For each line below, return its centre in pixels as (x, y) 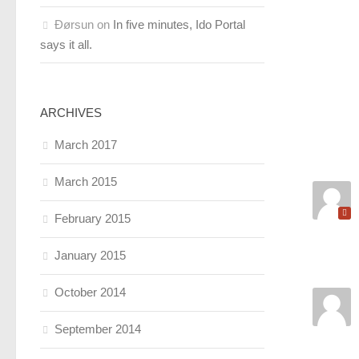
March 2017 (86, 145)
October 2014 (90, 292)
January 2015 (90, 255)
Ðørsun (74, 24)
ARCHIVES (71, 113)
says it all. (66, 44)
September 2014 (98, 329)
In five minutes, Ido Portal (179, 24)
